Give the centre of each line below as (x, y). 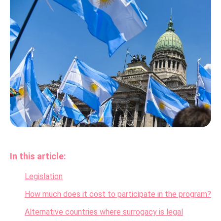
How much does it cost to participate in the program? (118, 194)
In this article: (38, 156)
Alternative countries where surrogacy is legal (104, 212)
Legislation (44, 176)
